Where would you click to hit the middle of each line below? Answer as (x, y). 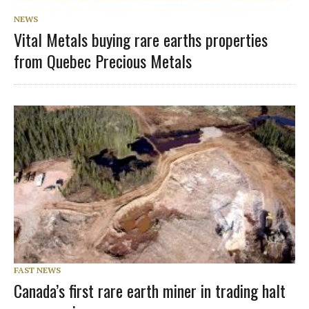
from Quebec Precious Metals (103, 60)
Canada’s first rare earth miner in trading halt (150, 291)
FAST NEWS (37, 270)
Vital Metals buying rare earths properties (141, 39)
